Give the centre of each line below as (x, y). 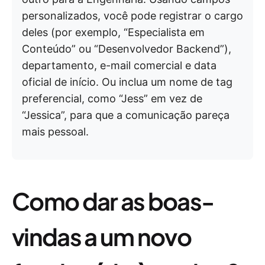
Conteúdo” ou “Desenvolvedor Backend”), (127, 49)
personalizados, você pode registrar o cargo (132, 16)
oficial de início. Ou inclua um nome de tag (127, 82)
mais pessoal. (55, 132)
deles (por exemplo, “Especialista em (113, 33)
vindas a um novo (102, 237)
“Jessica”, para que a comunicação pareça (126, 115)
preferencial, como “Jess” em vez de (112, 99)
